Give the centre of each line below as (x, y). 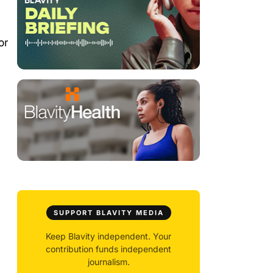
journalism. (108, 262)
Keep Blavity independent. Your (108, 236)
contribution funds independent (108, 249)
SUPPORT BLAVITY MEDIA (108, 213)
